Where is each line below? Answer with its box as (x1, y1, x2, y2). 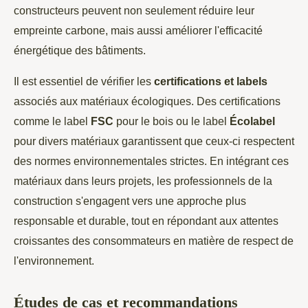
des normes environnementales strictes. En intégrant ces (14, 154, 289, 167)
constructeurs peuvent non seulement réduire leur (14, 3, 254, 16)
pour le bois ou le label (113, 114, 230, 127)
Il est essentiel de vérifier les (14, 74, 154, 87)
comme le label (14, 114, 91, 127)
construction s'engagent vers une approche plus (14, 194, 246, 207)
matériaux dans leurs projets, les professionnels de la (14, 174, 272, 187)
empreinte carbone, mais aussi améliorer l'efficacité (14, 23, 263, 36)
